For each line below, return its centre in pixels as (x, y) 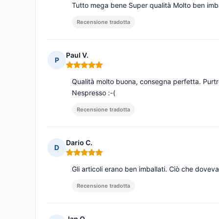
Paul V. (77, 55)
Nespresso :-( (94, 93)
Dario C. (79, 143)
